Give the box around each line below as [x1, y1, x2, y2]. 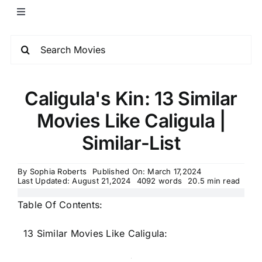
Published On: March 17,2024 [92, 167, 202, 176]
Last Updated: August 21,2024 [18, 176, 131, 185]
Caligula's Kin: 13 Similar [25, 87, 237, 110]
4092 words [136, 176, 182, 185]
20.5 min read [188, 176, 240, 185]
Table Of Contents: [18, 199, 103, 211]
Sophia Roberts [29, 167, 87, 176]
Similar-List [81, 132, 181, 154]
